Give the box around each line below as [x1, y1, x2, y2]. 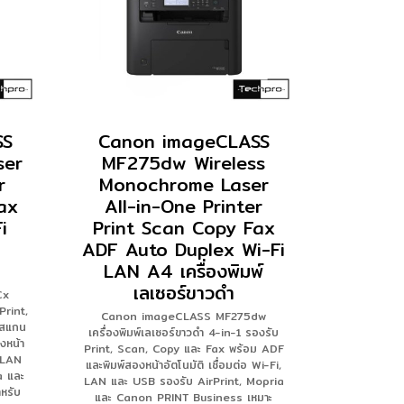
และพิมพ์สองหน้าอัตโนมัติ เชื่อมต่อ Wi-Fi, [86, 356, 281, 373]
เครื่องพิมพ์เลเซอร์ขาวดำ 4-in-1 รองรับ [88, 324, 279, 341]
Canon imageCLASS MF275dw [101, 308, 266, 325]
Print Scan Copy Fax [92, 214, 275, 242]
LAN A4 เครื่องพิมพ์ [104, 257, 263, 285]
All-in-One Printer [105, 192, 262, 220]
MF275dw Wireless [102, 149, 265, 177]
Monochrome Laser [98, 170, 269, 198]
